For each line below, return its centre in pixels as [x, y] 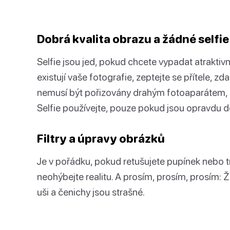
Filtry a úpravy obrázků [101, 138]
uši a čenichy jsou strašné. [91, 192]
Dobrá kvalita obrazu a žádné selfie [133, 39]
